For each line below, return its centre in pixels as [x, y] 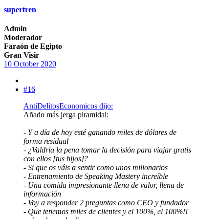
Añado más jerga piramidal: [66, 114]
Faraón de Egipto [33, 46]
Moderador [23, 37]
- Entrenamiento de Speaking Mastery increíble [96, 176]
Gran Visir [22, 55]
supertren [20, 9]
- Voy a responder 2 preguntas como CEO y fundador [106, 202]
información [42, 194]
